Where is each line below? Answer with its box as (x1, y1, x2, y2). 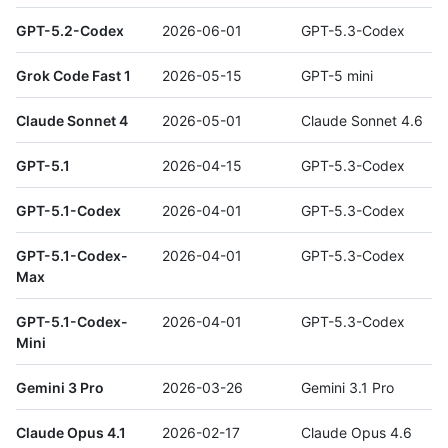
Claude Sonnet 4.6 (301, 111, 423, 129)
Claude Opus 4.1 (16, 423, 126, 441)
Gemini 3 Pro (16, 378, 104, 396)
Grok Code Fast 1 (16, 66, 131, 84)
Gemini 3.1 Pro (301, 378, 394, 396)
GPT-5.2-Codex (16, 21, 124, 39)
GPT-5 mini (301, 66, 373, 84)
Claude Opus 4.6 (301, 423, 412, 441)
